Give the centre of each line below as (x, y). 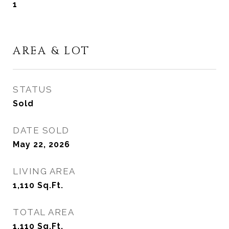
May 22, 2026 (41, 144)
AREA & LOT (51, 51)
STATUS (32, 89)
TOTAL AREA (43, 212)
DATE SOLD (41, 130)
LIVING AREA (44, 171)
